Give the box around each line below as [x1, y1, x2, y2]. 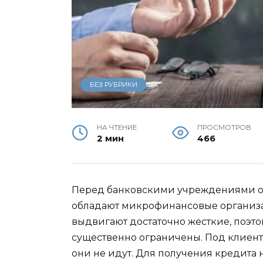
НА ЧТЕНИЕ [97, 123, 137, 132]
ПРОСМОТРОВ [197, 123, 252, 132]
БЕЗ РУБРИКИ [89, 80, 137, 89]
